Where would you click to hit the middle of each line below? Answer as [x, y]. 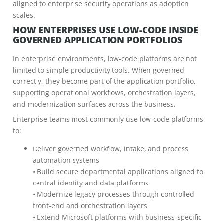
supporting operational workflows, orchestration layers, [104, 92]
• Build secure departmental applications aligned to [118, 171]
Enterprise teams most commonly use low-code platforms [108, 119]
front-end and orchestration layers [90, 205]
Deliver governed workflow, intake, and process [110, 149]
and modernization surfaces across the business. [94, 104]
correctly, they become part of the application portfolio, [104, 81]
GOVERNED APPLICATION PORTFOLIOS [97, 40]
